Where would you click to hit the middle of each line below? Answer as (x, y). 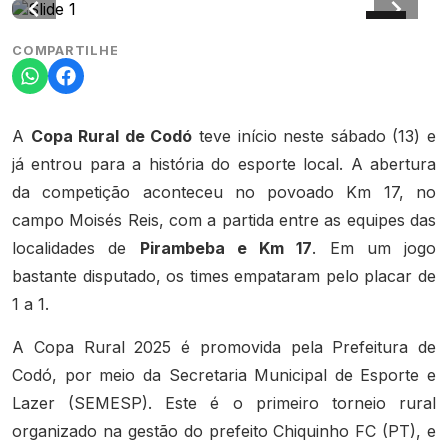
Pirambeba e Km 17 (226, 248)
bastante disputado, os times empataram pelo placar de (224, 276)
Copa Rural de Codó (111, 136)
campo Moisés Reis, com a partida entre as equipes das (224, 220)
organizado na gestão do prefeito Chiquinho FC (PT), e (224, 431)
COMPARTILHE (65, 51)
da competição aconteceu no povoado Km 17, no (224, 192)
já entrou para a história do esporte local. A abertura (224, 164)
